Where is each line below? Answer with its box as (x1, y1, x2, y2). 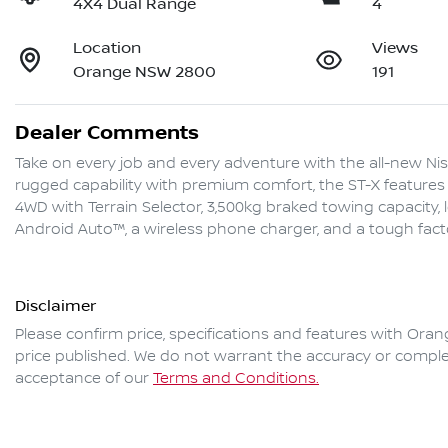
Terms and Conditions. (153, 370, 319, 389)
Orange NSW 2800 (73, 63, 217, 82)
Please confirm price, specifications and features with (15, 326, 407, 345)
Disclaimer (15, 297, 96, 316)
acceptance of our (15, 370, 149, 389)
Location (73, 39, 142, 58)
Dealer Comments (15, 121, 199, 146)
